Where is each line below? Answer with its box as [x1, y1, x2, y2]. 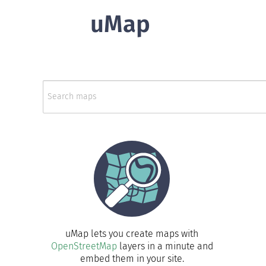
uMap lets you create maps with [65, 227, 198, 239]
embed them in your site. [80, 252, 184, 264]
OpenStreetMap [50, 240, 117, 252]
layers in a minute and [116, 240, 213, 252]
